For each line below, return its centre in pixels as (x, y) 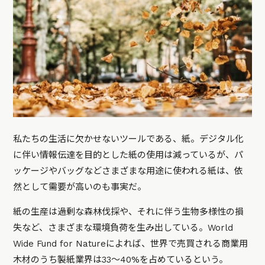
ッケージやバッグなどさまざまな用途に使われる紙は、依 (128, 171)
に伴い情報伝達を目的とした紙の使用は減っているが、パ (128, 155)
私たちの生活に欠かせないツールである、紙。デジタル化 (129, 139)
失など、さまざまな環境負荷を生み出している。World (123, 228)
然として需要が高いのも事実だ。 (80, 187)
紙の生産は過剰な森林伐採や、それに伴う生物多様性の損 (129, 212)
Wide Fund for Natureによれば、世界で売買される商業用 (131, 244)
